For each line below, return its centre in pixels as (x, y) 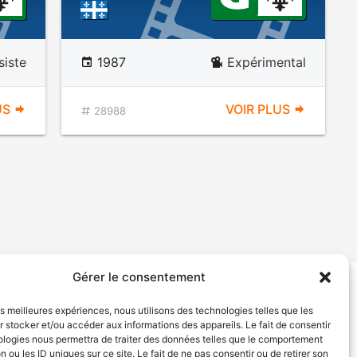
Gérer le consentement (139, 277)
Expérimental (266, 62)
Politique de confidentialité (171, 310)
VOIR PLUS (259, 109)
